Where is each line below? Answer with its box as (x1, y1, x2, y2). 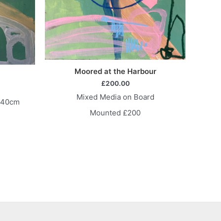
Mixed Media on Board (76, 92, 154, 102)
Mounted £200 (90, 108, 141, 117)
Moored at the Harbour (74, 66, 156, 76)
